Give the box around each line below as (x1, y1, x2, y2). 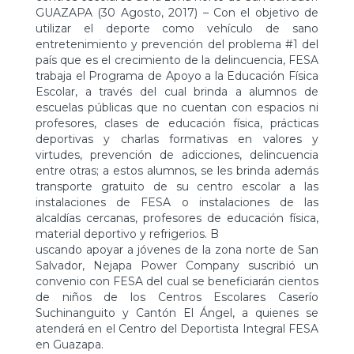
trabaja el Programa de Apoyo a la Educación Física (36, 69, 318, 84)
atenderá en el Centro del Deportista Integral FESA (36, 322, 318, 337)
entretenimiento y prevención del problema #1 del (36, 37, 318, 52)
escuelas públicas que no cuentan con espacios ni (36, 100, 318, 115)
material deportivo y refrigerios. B (36, 227, 219, 242)
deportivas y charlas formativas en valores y (36, 132, 318, 147)
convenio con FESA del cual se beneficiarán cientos (36, 274, 318, 289)
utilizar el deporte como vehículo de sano (36, 21, 318, 36)
